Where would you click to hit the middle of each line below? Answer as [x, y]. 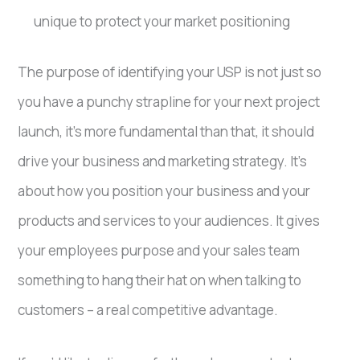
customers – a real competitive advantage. [148, 309]
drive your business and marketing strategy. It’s [163, 161]
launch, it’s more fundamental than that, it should [166, 131]
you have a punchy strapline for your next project [169, 101]
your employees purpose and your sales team [159, 250]
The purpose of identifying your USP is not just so [170, 72]
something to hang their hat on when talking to [160, 280]
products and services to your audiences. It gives [169, 220]
